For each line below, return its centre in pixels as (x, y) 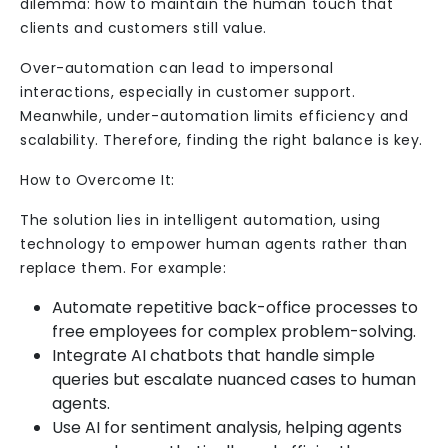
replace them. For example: (123, 268)
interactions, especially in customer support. (188, 92)
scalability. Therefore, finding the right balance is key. (221, 140)
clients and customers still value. (144, 28)
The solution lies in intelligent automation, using (200, 220)
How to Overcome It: (97, 180)
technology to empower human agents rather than (214, 244)
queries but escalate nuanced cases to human (234, 379)
